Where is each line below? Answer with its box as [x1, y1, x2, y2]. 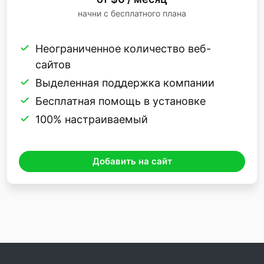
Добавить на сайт [92, 155, 172, 167]
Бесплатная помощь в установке [35, 94, 206, 107]
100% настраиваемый [35, 113, 148, 126]
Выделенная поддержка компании [35, 76, 214, 89]
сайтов [35, 58, 71, 71]
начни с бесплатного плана [78, 8, 186, 18]
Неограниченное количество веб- [35, 42, 211, 55]
